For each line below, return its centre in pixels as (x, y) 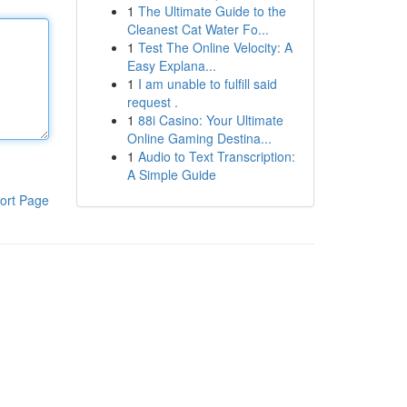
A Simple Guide (171, 174)
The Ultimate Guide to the (212, 11)
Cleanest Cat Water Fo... (198, 29)
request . (152, 102)
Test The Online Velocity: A (215, 47)
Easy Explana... (171, 65)
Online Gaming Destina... (199, 138)
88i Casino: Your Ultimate (210, 120)
